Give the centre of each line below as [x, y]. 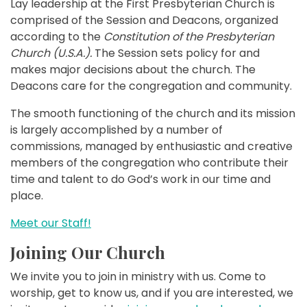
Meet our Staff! [51, 223]
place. [27, 196]
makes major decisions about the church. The [133, 70]
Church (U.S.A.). [51, 53]
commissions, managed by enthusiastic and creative [151, 147]
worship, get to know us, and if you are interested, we [152, 293]
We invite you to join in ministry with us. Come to [138, 277]
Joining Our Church [88, 253]
